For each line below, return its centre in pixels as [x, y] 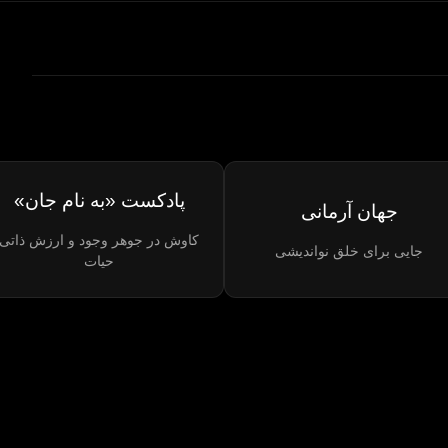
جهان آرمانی [349, 211]
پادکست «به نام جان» [99, 201]
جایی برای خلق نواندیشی [349, 250]
